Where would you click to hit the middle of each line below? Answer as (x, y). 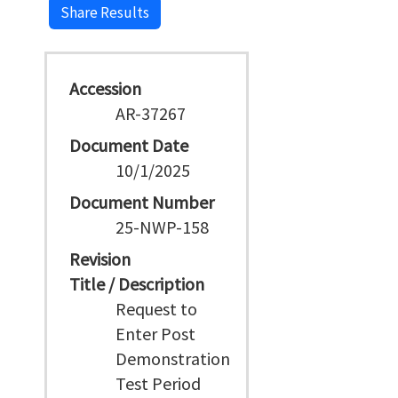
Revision (100, 259)
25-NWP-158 (163, 227)
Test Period (159, 383)
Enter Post (156, 334)
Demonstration (173, 358)
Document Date (129, 145)
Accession (105, 88)
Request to (157, 309)
